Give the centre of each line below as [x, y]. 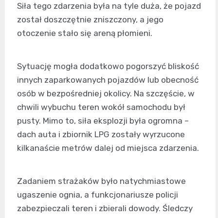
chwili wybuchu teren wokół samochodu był [101, 107]
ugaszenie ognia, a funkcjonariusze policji [98, 195]
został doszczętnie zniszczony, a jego [90, 20]
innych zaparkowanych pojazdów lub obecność [108, 80]
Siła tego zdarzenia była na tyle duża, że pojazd [109, 6]
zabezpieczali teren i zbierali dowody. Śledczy [105, 209]
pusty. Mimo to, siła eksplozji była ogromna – [103, 121]
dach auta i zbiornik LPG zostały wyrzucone [101, 135]
